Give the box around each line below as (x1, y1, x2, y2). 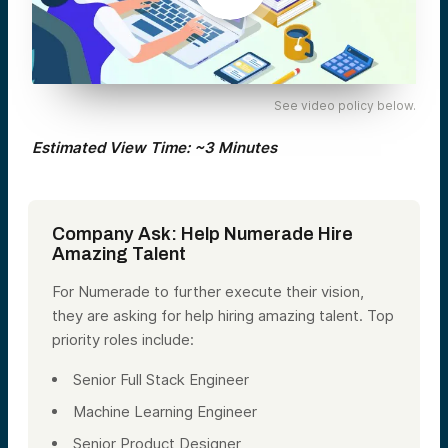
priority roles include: (52, 329, 194, 349)
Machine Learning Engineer (73, 401, 257, 421)
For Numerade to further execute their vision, (52, 281, 364, 301)
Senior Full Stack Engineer (73, 369, 249, 389)
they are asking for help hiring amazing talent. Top (52, 305, 394, 325)
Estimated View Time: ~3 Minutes (32, 137, 277, 157)
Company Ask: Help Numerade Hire (52, 223, 353, 244)
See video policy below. (273, 97, 416, 113)
